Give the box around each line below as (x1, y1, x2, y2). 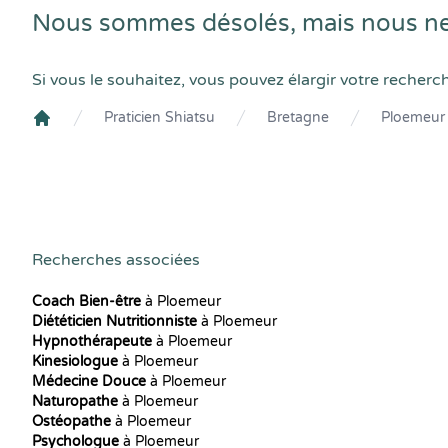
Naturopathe (32, 393, 118, 410)
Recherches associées (32, 250, 200, 270)
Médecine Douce (32, 373, 146, 390)
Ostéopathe (32, 413, 111, 430)
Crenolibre (31, 125, 110, 145)
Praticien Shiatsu (104, 109, 215, 126)
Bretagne (267, 109, 329, 126)
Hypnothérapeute (32, 333, 152, 350)
